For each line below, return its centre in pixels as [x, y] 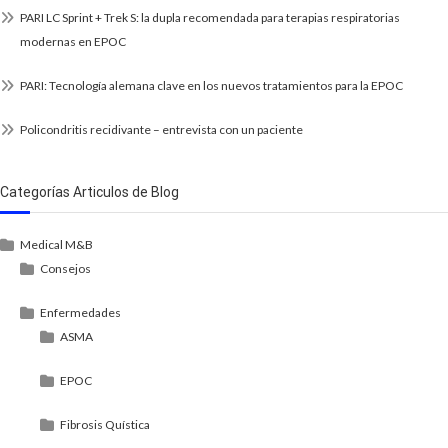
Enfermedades [80, 313]
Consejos [65, 269]
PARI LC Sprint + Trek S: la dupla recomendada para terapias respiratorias [210, 18]
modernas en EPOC [73, 42]
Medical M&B [56, 245]
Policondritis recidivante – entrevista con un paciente [161, 130]
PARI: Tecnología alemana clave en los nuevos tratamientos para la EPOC [211, 86]
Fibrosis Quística [105, 425]
